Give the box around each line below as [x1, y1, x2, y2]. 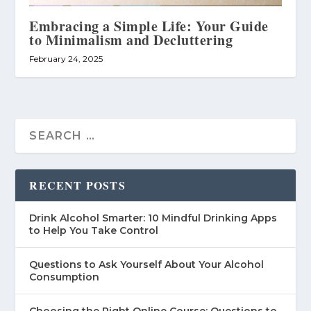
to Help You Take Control [29, 224, 159, 237]
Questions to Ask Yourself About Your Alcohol [29, 258, 264, 271]
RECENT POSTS [29, 176, 126, 193]
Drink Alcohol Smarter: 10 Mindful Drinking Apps [29, 211, 278, 224]
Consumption [29, 270, 100, 283]
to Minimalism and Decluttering [29, 29, 233, 50]
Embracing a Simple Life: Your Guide [29, 15, 269, 36]
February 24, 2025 [29, 53, 103, 64]
